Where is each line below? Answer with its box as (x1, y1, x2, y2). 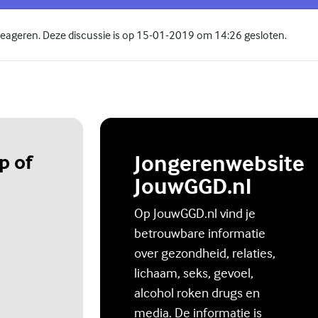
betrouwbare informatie (134, 224, 265, 241)
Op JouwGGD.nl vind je (134, 204, 256, 221)
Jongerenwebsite (134, 148, 305, 177)
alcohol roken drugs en (134, 283, 260, 301)
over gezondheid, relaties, (134, 243, 275, 261)
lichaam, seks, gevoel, (134, 263, 253, 281)
